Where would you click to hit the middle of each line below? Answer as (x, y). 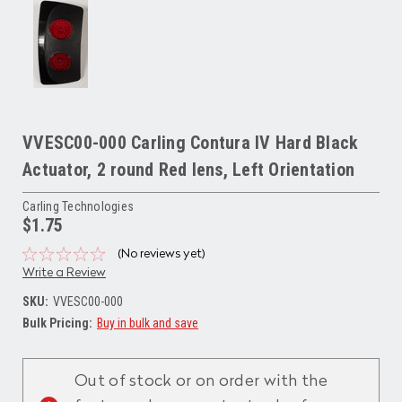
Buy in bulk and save (147, 323)
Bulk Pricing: (57, 323)
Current (43, 344)
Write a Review (64, 272)
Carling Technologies (78, 206)
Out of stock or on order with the (201, 381)
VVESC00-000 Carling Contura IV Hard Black (191, 142)
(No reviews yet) (161, 253)
